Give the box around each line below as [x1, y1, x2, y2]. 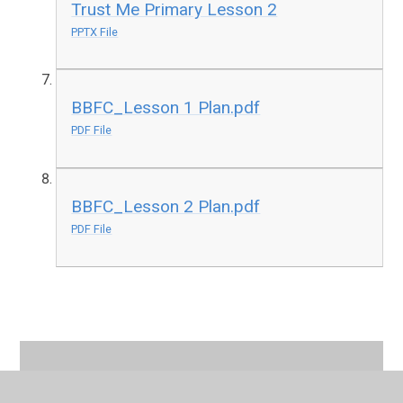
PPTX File [71, 24, 119, 39]
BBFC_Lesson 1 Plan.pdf [71, 97, 261, 119]
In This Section [49, 370, 194, 399]
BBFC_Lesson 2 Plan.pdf [71, 195, 261, 217]
